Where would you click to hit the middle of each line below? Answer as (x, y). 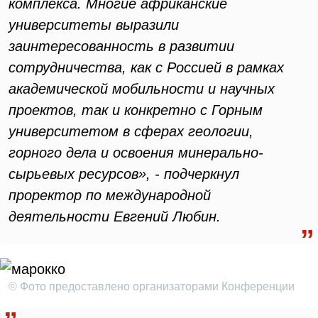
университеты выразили (94, 25)
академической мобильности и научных (142, 89)
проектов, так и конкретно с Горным (136, 110)
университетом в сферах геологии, (131, 131)
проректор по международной (110, 195)
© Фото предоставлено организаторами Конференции (152, 286)
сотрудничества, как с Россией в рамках (146, 67)
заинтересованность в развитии (121, 46)
